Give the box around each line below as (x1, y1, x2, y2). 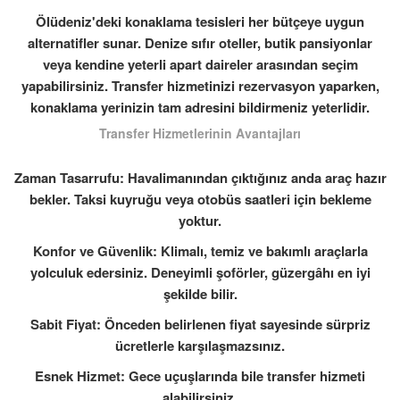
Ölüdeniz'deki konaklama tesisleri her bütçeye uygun (36, 12, 364, 31)
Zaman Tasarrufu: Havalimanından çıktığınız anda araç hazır (13, 168, 387, 187)
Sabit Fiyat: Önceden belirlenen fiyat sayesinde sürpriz (29, 314, 371, 334)
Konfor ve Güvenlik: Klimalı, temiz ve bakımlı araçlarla (32, 241, 368, 261)
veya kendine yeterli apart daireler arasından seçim (42, 54, 358, 74)
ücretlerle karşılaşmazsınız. (115, 336, 285, 355)
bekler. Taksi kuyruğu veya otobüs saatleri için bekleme (29, 189, 371, 209)
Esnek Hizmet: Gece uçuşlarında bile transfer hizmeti (35, 366, 365, 386)
